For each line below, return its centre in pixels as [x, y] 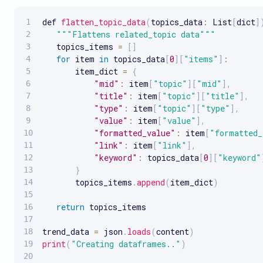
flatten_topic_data [103, 22]
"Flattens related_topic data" [136, 34]
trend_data [68, 231]
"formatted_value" [135, 133]
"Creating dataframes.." [126, 244]
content [173, 231]
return [70, 207]
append [151, 182]
